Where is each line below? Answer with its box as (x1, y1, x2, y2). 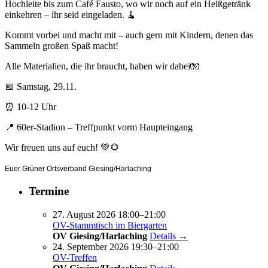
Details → (150, 230, 188, 241)
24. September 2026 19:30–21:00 (53, 241, 179, 252)
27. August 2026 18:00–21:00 (53, 209, 166, 220)
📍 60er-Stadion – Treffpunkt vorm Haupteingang (5, 122, 193, 133)
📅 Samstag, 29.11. (5, 81, 77, 92)
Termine (29, 184, 69, 197)
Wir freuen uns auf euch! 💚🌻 (5, 142, 120, 153)
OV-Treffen (53, 252, 97, 263)
